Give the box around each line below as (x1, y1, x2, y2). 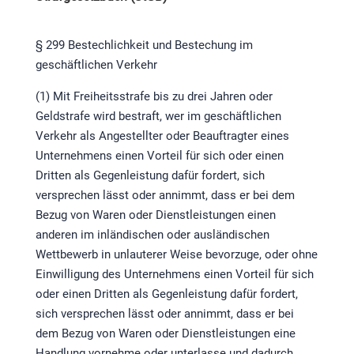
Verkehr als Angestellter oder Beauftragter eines (35, 129, 289, 144)
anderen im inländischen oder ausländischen (35, 228, 269, 243)
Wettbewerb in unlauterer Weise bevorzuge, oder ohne (35, 247, 318, 262)
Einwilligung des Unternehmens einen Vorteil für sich (35, 267, 314, 282)
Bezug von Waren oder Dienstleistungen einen (35, 208, 276, 223)
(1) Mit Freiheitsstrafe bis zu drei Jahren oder (35, 89, 273, 104)
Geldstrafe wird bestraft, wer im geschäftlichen (35, 109, 281, 124)
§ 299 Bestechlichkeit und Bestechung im (35, 38, 253, 53)
